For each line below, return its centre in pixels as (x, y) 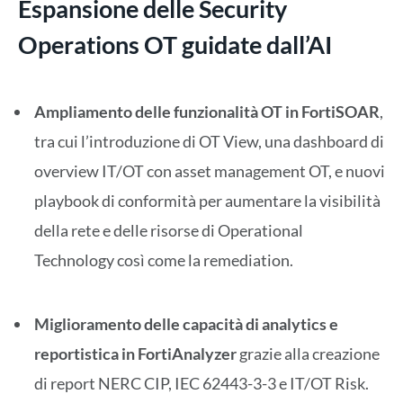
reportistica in (86, 354)
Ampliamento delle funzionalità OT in (168, 111)
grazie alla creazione (308, 354)
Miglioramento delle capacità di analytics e (186, 324)
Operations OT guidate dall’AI (175, 44)
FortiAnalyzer (187, 354)
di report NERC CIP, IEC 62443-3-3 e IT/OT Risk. (201, 384)
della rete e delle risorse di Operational (169, 230)
